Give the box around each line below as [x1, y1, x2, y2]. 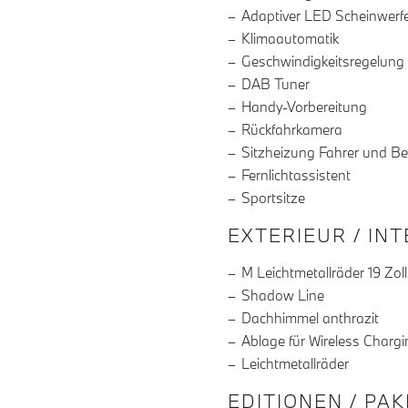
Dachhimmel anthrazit [241, 309, 379, 328]
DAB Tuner [241, 75, 310, 94]
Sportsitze [241, 189, 305, 208]
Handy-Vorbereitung [241, 97, 368, 117]
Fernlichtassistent [241, 166, 351, 185]
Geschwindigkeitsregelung [241, 52, 404, 71]
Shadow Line [241, 286, 324, 305]
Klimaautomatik [241, 29, 339, 48]
